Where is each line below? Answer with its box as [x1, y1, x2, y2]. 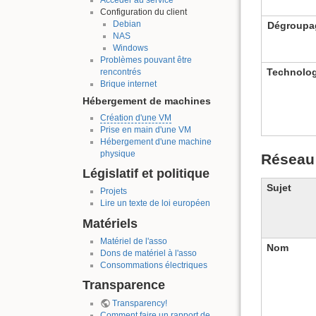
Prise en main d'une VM [99, 124, 191, 135]
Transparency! [111, 298, 167, 308]
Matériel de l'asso [99, 236, 167, 246]
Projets [99, 186, 127, 197]
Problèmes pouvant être [99, 54, 192, 65]
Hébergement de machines [83, 96, 211, 107]
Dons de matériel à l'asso [99, 248, 197, 258]
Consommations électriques [99, 260, 207, 270]
